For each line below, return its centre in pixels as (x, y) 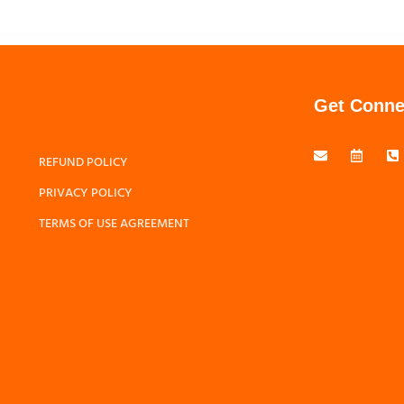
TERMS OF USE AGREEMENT (115, 225)
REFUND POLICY (84, 163)
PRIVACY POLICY (86, 194)
